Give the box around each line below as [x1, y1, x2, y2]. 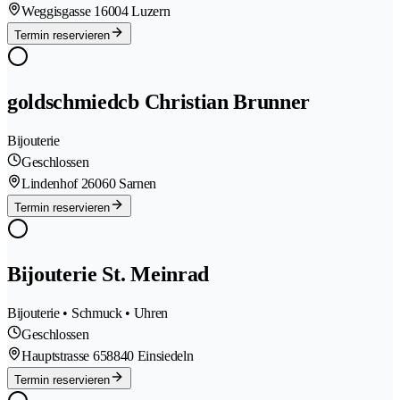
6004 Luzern [100, 4, 171, 20]
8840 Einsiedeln [106, 348, 194, 364]
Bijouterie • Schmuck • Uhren [7, 305, 169, 321]
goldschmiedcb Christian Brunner [7, 90, 311, 114]
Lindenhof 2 [21, 176, 88, 192]
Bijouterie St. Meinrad [7, 262, 209, 287]
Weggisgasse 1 [21, 4, 101, 20]
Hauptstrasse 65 [21, 348, 107, 364]
